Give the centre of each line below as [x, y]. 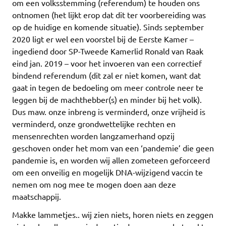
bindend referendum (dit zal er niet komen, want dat [106, 75]
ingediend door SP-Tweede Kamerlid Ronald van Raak [108, 51]
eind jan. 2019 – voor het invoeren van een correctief [107, 63]
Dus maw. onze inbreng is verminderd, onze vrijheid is [109, 112]
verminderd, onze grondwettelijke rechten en [94, 124]
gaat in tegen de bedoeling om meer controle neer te [108, 88]
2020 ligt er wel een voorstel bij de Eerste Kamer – [103, 39]
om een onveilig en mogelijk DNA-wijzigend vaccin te [107, 172]
